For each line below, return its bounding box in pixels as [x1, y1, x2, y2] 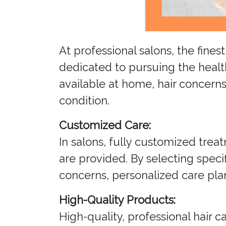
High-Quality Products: [59, 193, 176, 207]
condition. [59, 94, 109, 107]
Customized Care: [59, 119, 151, 132]
